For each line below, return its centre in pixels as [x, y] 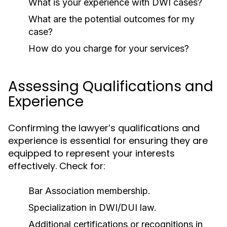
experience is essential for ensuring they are [108, 141]
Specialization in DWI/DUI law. [92, 207]
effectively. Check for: [57, 166]
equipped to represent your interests [91, 153]
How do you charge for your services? [109, 48]
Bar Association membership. [89, 191]
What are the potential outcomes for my [111, 19]
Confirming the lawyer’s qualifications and [104, 128]
